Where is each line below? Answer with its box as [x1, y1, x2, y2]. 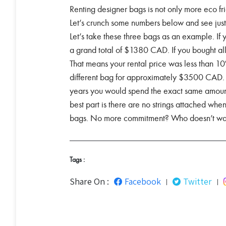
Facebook [125, 175, 161, 187]
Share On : [70, 175, 109, 187]
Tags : [70, 155, 85, 164]
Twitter [183, 175, 212, 187]
